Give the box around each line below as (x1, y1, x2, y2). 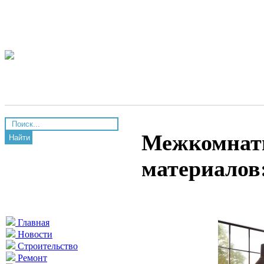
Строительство (15, 241, 78, 251)
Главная (15, 217, 49, 227)
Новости (15, 229, 52, 239)
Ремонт (15, 253, 47, 263)
